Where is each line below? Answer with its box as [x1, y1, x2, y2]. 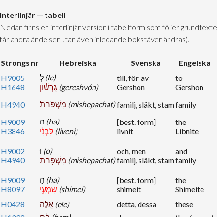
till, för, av [117, 73, 149, 83]
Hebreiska [59, 58, 96, 68]
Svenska [130, 58, 161, 68]
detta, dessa [117, 200, 156, 209]
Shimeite [175, 185, 204, 194]
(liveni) [55, 126, 77, 136]
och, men [117, 146, 146, 156]
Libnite [175, 126, 199, 136]
